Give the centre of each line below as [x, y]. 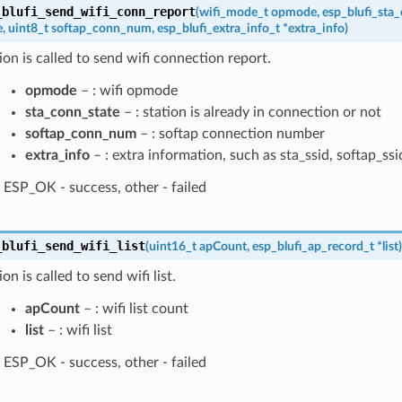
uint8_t [28, 28]
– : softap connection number [230, 133]
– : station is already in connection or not [250, 112]
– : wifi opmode [127, 90]
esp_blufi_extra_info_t [218, 28]
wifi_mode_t [233, 12]
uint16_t [172, 246]
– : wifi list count [134, 308]
